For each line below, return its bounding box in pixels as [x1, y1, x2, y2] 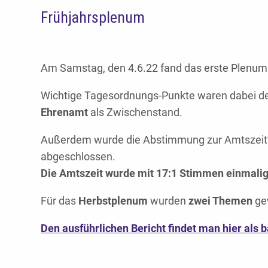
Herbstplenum [78, 194, 148, 207]
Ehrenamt [41, 105, 88, 118]
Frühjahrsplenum [41, 8, 145, 26]
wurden [148, 194, 188, 207]
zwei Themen [188, 194, 252, 207]
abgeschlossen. [41, 150, 115, 163]
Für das [41, 194, 78, 207]
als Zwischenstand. [88, 105, 182, 118]
